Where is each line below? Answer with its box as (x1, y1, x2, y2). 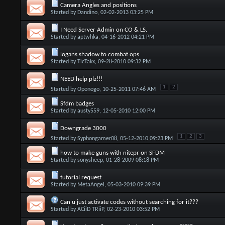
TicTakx (77, 59, 95, 65)
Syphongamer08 (77, 136, 117, 142)
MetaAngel (77, 182, 104, 188)
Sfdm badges (60, 100, 94, 107)
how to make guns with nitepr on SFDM (60, 150, 165, 156)
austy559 (77, 108, 99, 114)
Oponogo (77, 86, 99, 92)
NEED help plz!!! (60, 76, 102, 82)
